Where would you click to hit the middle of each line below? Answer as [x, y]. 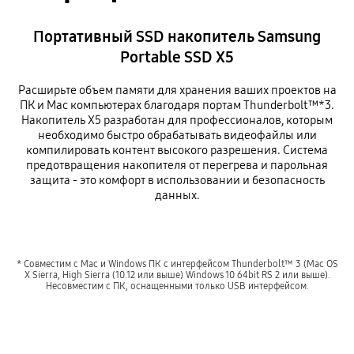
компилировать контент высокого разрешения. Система [177, 151]
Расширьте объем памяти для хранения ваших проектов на [177, 90]
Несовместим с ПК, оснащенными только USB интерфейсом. [177, 285]
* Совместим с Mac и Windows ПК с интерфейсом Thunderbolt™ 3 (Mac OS [177, 263]
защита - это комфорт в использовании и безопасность [177, 181]
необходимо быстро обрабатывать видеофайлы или [177, 136]
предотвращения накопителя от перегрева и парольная [177, 166]
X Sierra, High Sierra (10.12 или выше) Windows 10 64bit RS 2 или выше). [177, 274]
